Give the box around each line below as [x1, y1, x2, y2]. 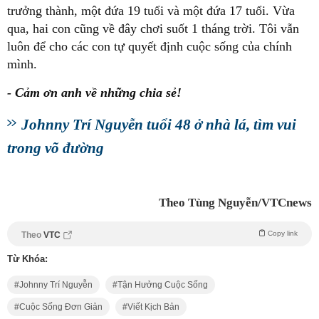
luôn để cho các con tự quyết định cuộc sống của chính [7, 38, 292, 53]
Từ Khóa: [7, 253, 48, 264]
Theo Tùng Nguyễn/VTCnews [159, 195, 312, 209]
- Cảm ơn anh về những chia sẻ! [7, 85, 182, 100]
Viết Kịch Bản [127, 301, 179, 312]
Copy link [268, 229, 298, 237]
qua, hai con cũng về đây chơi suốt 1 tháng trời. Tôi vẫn [7, 21, 299, 36]
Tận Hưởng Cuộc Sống [117, 279, 208, 290]
